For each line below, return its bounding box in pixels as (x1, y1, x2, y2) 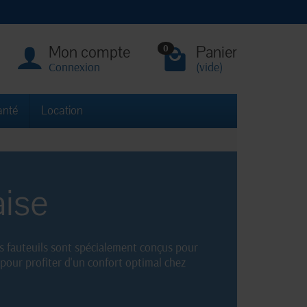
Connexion (49, 58, 100, 74)
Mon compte (49, 41, 130, 63)
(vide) (196, 58, 223, 74)
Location (41, 103, 83, 119)
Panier (196, 41, 237, 63)
